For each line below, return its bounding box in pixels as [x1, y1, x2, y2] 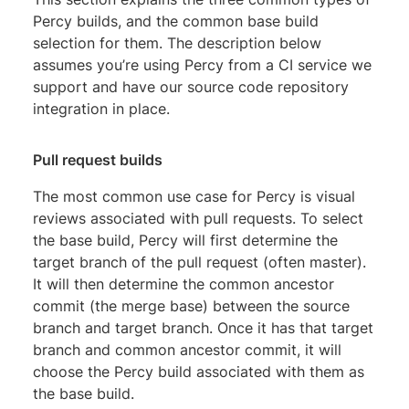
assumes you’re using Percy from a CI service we [33, 56, 372, 75]
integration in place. [33, 100, 170, 119]
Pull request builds [33, 151, 163, 170]
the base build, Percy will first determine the [33, 231, 338, 250]
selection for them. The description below [33, 34, 321, 53]
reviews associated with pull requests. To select [33, 209, 363, 228]
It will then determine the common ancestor [33, 275, 334, 294]
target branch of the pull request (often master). [33, 253, 366, 272]
